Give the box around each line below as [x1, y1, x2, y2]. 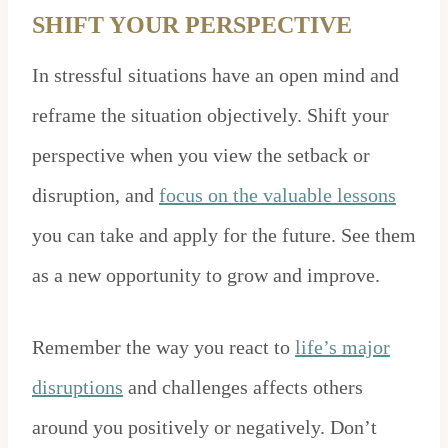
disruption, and [32, 184, 159, 207]
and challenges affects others [123, 376, 363, 399]
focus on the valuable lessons [159, 184, 396, 207]
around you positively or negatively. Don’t [32, 416, 377, 439]
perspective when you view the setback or [32, 144, 370, 167]
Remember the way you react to [32, 336, 295, 359]
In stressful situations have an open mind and [32, 64, 399, 87]
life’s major [295, 336, 390, 359]
